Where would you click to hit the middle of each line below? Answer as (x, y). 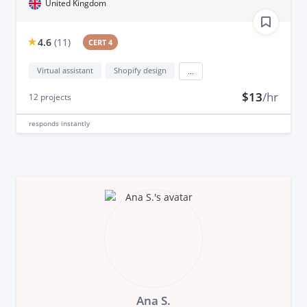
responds (45, 123)
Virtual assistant (65, 70)
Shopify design (140, 70)
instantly (75, 123)
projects (54, 97)
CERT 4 (101, 42)
